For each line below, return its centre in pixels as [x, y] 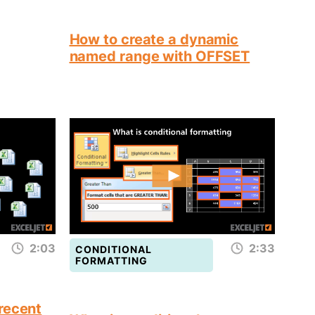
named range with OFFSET [160, 57]
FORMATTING [111, 260]
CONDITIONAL [113, 249]
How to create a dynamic [154, 40]
